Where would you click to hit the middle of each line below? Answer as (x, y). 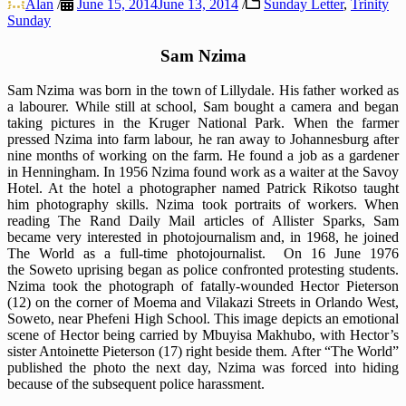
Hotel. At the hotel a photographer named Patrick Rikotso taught (203, 188)
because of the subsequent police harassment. (136, 384)
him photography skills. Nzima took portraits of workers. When (203, 205)
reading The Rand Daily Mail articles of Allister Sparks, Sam (203, 221)
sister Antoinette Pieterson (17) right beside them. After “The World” (203, 352)
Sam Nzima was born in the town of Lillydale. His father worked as (203, 91)
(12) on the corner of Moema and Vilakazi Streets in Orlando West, (203, 303)
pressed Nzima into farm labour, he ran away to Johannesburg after (203, 140)
